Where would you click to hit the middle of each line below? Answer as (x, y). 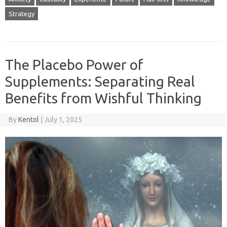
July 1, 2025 (63, 119)
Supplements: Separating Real (100, 81)
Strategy (22, 13)
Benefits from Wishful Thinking (103, 98)
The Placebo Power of (74, 64)
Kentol (28, 119)
